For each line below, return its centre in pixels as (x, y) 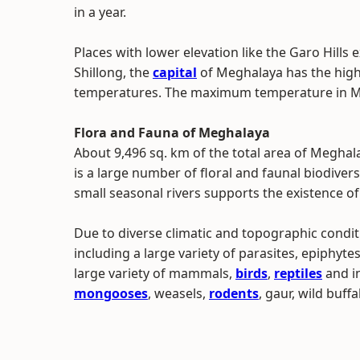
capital (175, 72)
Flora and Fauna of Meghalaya (172, 133)
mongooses (111, 293)
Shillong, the (113, 72)
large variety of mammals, (155, 273)
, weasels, (178, 293)
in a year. (100, 12)
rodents (234, 293)
